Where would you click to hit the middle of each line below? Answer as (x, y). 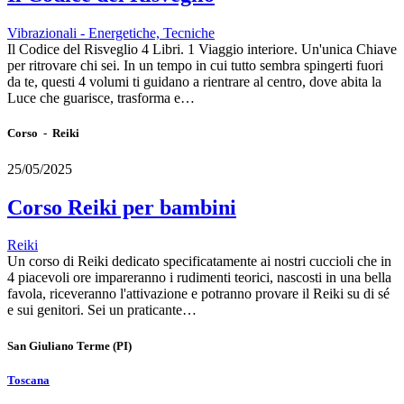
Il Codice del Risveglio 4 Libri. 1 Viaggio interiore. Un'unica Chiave (202, 50)
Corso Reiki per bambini (122, 207)
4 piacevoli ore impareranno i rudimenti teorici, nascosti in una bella (199, 278)
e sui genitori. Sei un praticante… (102, 310)
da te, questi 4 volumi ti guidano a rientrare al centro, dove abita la (194, 82)
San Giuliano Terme (59, 345)
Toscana (28, 380)
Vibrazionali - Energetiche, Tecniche (111, 33)
